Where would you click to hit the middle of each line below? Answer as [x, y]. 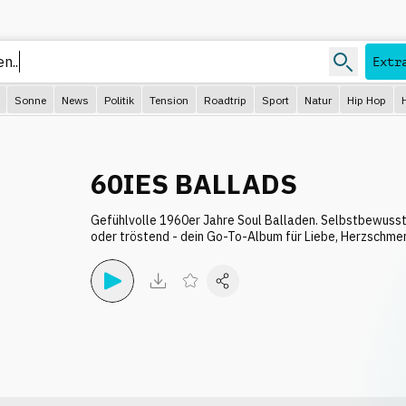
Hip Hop [367, 100]
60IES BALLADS [194, 184]
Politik [119, 100]
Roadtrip [225, 100]
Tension [169, 100]
